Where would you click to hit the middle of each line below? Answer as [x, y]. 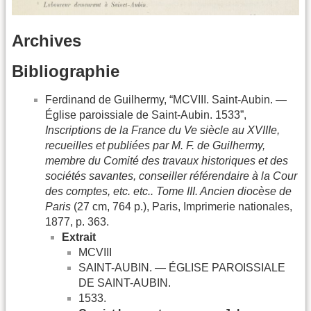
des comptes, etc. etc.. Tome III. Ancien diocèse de [168, 191]
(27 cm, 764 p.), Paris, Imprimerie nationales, [182, 206]
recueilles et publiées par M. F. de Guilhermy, [155, 145]
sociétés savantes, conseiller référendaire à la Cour [171, 176]
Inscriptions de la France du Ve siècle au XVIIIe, [162, 130]
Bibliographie [66, 71]
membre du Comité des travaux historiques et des [167, 160]
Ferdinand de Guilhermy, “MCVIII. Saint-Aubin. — [166, 99]
